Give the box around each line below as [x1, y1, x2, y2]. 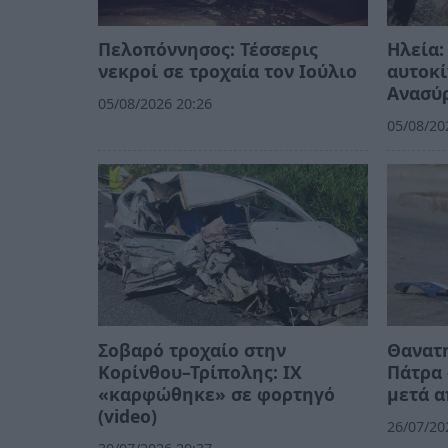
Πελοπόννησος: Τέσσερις [98, 37, 318, 62]
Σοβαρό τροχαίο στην [98, 337, 286, 362]
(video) [98, 403, 157, 428]
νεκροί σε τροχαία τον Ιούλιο [98, 59, 357, 84]
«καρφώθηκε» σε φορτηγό [98, 381, 335, 406]
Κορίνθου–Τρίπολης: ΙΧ [98, 359, 302, 384]
